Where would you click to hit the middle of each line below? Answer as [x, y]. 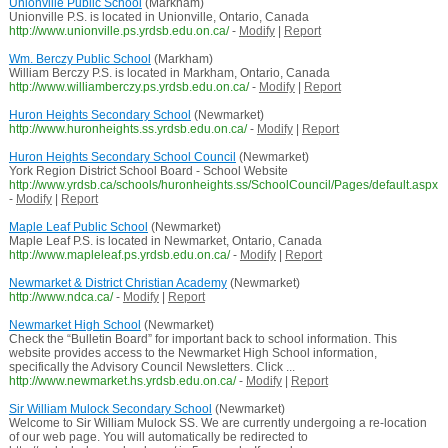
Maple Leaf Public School [78, 227]
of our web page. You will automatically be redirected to [158, 437]
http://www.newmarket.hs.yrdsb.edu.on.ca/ [122, 381]
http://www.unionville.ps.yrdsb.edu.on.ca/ [118, 31]
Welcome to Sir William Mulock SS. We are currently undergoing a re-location [217, 423]
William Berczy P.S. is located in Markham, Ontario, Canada [169, 73]
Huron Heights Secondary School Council [122, 157]
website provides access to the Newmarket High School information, [192, 353]
